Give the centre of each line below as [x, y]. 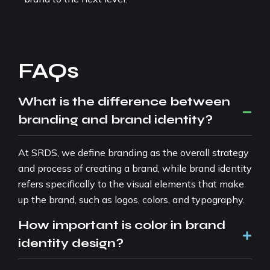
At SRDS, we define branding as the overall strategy [133, 152]
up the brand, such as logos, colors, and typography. [131, 199]
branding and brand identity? [115, 119]
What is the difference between [124, 101]
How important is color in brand [122, 225]
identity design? [71, 243]
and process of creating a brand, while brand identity [135, 168]
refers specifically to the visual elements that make [131, 184]
